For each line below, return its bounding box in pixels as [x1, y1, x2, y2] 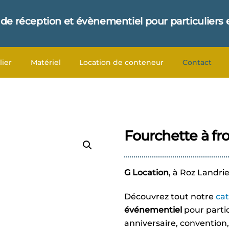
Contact [182, 58, 212, 67]
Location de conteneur [79, 58, 164, 67]
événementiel [124, 204, 182, 215]
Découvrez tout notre [124, 191, 216, 201]
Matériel [30, 58, 61, 67]
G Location [124, 167, 169, 177]
